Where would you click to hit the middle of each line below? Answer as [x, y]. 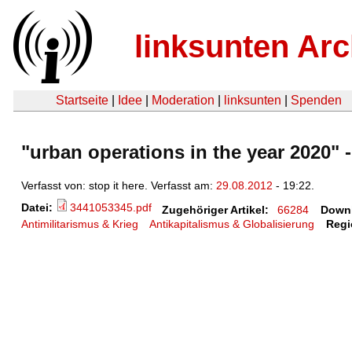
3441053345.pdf [111, 207]
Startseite [82, 100]
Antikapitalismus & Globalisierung [232, 224]
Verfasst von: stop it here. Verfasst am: [119, 185]
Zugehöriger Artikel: [215, 210]
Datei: [38, 207]
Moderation [183, 100]
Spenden [316, 100]
